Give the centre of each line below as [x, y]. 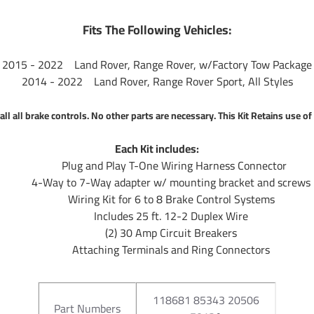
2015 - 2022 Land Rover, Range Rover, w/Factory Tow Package [157, 64]
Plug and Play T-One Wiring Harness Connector [171, 165]
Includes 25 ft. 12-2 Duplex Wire [171, 216]
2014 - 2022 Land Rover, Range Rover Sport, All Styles [157, 81]
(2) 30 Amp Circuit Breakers [171, 232]
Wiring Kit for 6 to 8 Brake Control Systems [171, 199]
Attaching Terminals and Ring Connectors [171, 249]
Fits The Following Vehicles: [157, 29]
